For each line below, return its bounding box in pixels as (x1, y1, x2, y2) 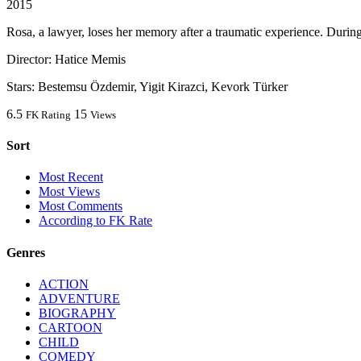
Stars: (6, 79, 35, 93)
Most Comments (39, 199, 122, 214)
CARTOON (39, 320, 102, 334)
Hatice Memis (52, 52, 126, 66)
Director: (6, 52, 52, 66)
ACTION (39, 276, 89, 291)
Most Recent (39, 170, 103, 185)
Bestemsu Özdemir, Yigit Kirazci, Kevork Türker (35, 79, 288, 93)
